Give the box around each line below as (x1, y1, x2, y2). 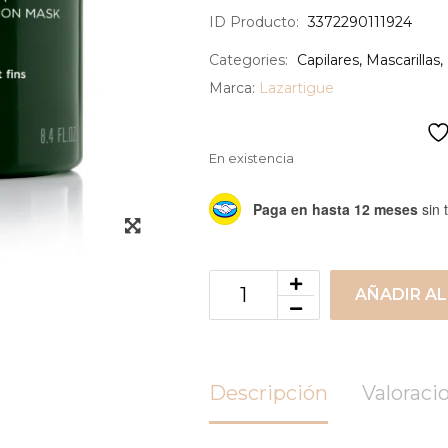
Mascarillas (365, 51, 440, 69)
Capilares (296, 51, 359, 69)
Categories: (208, 51, 288, 69)
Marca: (208, 79, 259, 97)
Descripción (208, 381, 328, 405)
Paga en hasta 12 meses (252, 198, 418, 219)
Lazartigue (258, 79, 334, 97)
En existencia (208, 151, 294, 166)
